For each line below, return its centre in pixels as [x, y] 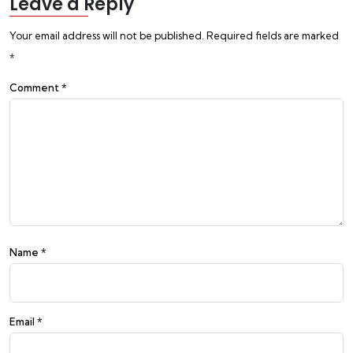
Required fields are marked [273, 36]
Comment [35, 88]
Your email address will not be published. [107, 36]
